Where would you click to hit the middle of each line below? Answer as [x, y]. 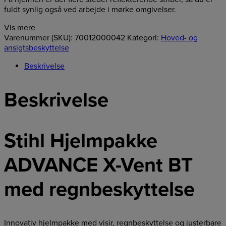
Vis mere [20, 27]
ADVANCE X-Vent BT [98, 165]
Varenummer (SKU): [39, 38]
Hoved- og [179, 38]
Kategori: [144, 38]
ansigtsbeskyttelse [37, 48]
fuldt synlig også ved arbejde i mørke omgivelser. [90, 9]
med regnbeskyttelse [99, 189]
